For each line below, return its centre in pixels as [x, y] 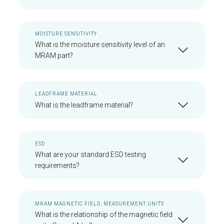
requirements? [57, 165]
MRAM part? [54, 55]
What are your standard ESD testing [90, 154]
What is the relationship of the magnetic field [104, 214]
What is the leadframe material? [84, 105]
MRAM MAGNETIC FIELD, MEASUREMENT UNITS [99, 204]
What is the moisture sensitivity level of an [100, 44]
